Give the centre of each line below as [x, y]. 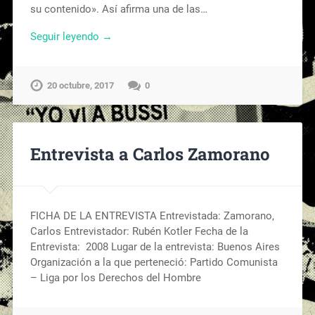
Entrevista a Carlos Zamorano [150, 154]
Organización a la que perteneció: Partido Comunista [154, 262]
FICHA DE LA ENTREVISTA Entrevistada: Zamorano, [152, 216]
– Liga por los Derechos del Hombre [118, 277]
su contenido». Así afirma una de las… [118, 9]
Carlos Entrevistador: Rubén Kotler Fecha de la [139, 231]
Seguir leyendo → [71, 37]
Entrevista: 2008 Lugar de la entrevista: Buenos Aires [155, 246]
